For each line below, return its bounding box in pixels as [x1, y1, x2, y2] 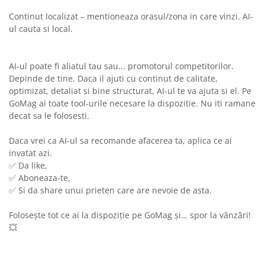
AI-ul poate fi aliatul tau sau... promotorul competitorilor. [9, 60, 234, 72]
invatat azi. [9, 147, 52, 159]
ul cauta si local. [9, 23, 73, 35]
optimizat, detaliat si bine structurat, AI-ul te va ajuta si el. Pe [9, 85, 251, 97]
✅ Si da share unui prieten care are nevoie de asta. [9, 185, 212, 196]
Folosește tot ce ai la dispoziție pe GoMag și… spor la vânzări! [9, 209, 251, 221]
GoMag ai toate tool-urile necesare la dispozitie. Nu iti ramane [9, 98, 256, 109]
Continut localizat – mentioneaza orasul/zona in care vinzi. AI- [9, 11, 253, 22]
